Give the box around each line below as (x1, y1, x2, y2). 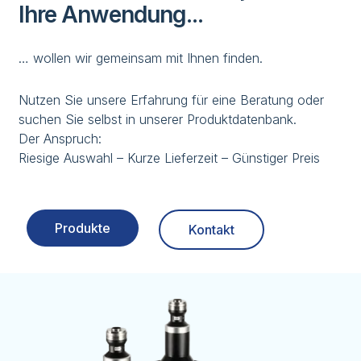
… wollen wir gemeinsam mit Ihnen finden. (19, 50, 263, 67)
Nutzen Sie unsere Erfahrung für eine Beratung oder (19, 92, 325, 109)
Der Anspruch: (19, 131, 102, 147)
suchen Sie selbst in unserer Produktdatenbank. (19, 111, 297, 128)
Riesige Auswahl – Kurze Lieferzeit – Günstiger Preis (19, 150, 321, 167)
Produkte (55, 220, 111, 237)
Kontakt (189, 222, 235, 239)
